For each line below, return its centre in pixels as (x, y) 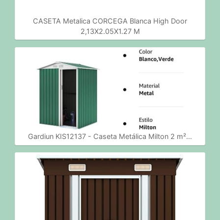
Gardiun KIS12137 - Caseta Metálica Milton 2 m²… (110, 137)
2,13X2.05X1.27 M (110, 31)
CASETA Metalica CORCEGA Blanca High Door (110, 21)
